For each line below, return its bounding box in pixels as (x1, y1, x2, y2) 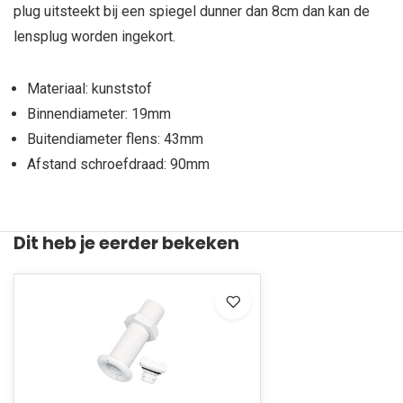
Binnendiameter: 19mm (27, 105, 171, 122)
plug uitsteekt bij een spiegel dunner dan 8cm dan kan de (13, 3, 370, 20)
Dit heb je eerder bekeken (13, 231, 239, 255)
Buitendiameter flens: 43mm (27, 130, 203, 148)
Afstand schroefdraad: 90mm (27, 156, 210, 173)
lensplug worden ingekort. (13, 28, 175, 45)
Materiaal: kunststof (27, 80, 152, 97)
